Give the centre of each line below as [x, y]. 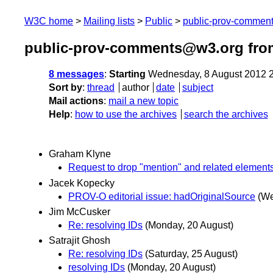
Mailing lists [109, 21]
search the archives [226, 115]
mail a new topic [144, 101]
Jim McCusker [80, 211]
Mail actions [76, 101]
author [135, 88]
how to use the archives [126, 115]
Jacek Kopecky [82, 183]
